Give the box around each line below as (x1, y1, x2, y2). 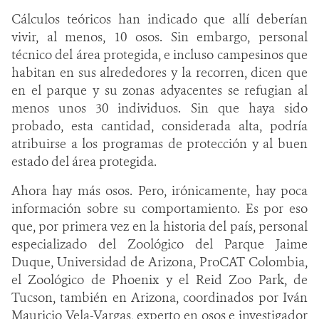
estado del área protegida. (11, 152, 157, 170)
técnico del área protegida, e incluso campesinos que (11, 46, 308, 63)
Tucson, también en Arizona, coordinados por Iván (11, 288, 308, 306)
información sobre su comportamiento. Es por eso (11, 199, 308, 217)
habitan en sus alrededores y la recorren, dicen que (11, 63, 308, 81)
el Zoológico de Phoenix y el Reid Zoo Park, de (11, 271, 308, 288)
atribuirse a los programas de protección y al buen (11, 135, 308, 152)
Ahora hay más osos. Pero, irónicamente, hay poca (11, 182, 308, 199)
